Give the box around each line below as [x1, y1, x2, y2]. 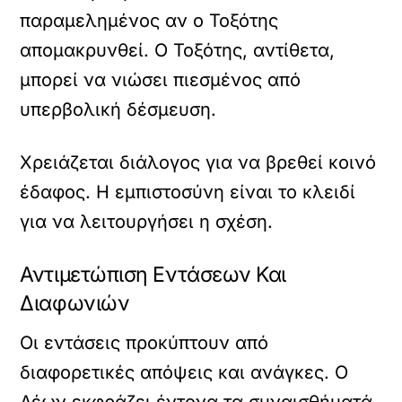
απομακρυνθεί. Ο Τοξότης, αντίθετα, [20, 39, 336, 61]
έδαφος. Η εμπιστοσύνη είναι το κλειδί [20, 181, 356, 203]
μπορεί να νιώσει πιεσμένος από [20, 69, 301, 91]
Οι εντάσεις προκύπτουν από [20, 331, 269, 354]
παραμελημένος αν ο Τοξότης [20, 10, 279, 31]
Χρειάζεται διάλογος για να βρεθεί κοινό [20, 152, 377, 173]
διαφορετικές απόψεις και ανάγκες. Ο [20, 361, 349, 383]
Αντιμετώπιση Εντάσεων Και [20, 262, 286, 287]
